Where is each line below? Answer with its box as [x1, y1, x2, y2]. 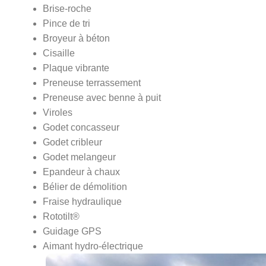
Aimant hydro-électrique [43, 240, 143, 251]
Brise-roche [43, 3, 91, 14]
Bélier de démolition [43, 181, 127, 192]
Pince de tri [43, 18, 90, 28]
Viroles [43, 107, 72, 118]
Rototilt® [43, 211, 80, 221]
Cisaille [43, 47, 75, 58]
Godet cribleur [43, 137, 102, 147]
